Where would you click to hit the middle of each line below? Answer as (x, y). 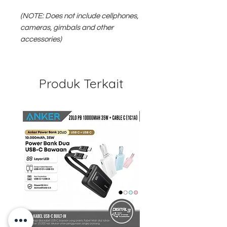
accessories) (41, 39)
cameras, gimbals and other (67, 28)
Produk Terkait (81, 83)
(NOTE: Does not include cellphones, (79, 16)
